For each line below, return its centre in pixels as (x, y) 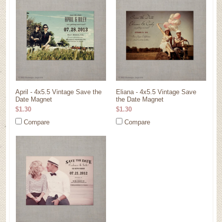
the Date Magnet (140, 99)
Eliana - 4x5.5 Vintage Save (156, 92)
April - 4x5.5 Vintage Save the (59, 92)
